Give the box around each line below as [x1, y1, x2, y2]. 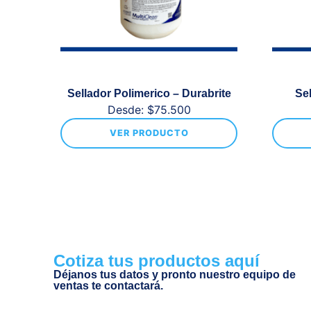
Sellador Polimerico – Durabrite [67, 87, 231, 99]
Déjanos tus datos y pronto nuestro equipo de [53, 269, 296, 280]
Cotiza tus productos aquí [53, 251, 260, 270]
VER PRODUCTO [109, 128, 189, 138]
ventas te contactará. [53, 280, 164, 292]
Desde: [107, 103, 147, 117]
